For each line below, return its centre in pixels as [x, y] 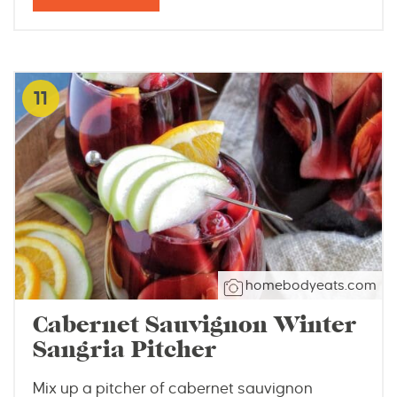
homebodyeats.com [311, 285]
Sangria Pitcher [125, 349]
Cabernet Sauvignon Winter [195, 324]
